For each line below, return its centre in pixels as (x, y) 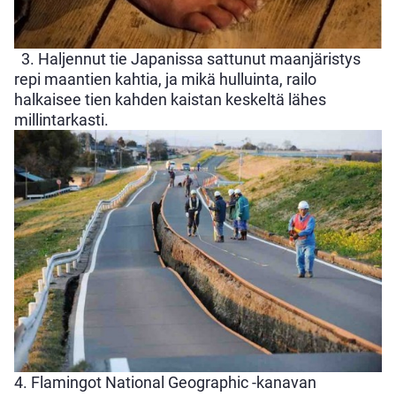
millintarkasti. (61, 119)
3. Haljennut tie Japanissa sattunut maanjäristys (187, 58)
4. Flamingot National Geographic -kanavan (165, 383)
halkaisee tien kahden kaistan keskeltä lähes (170, 99)
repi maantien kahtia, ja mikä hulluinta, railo (165, 79)
